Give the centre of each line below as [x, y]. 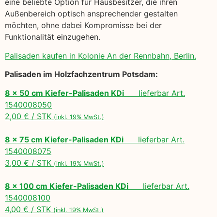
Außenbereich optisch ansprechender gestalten [91, 14]
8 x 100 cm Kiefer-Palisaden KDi [67, 186]
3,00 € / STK [29, 163]
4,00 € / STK [29, 209]
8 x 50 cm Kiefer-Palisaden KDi [64, 93]
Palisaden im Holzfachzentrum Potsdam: [81, 74]
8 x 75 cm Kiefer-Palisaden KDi [64, 139]
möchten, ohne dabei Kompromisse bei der [83, 25]
